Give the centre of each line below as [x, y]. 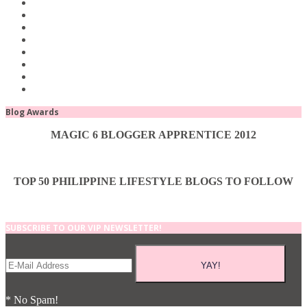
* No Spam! [32, 299]
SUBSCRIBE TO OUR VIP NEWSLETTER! [84, 228]
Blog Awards [32, 112]
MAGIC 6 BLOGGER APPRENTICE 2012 [153, 134]
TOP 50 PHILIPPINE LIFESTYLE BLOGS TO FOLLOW [153, 181]
